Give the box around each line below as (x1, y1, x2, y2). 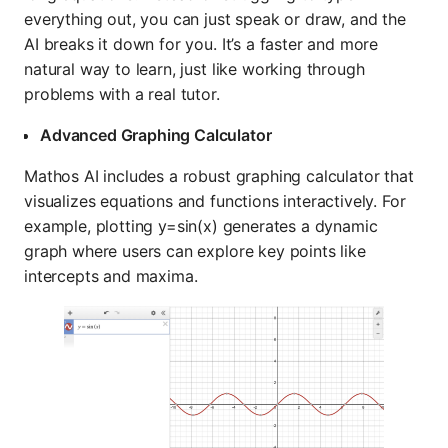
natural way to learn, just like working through (24, 59, 365, 80)
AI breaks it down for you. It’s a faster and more (24, 34, 379, 55)
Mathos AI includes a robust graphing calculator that (24, 166, 414, 187)
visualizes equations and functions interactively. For (24, 191, 406, 212)
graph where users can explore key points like (24, 241, 366, 262)
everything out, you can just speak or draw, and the (24, 9, 406, 30)
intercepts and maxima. (24, 266, 198, 287)
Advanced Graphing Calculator (40, 125, 272, 146)
